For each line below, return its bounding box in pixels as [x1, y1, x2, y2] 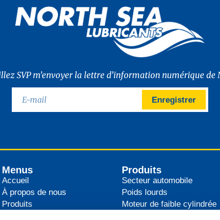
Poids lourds [122, 187, 168, 197]
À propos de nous [2, 187, 67, 197]
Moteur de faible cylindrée [122, 199, 217, 209]
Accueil [2, 175, 29, 185]
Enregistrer [152, 95, 196, 105]
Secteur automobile [122, 175, 193, 185]
